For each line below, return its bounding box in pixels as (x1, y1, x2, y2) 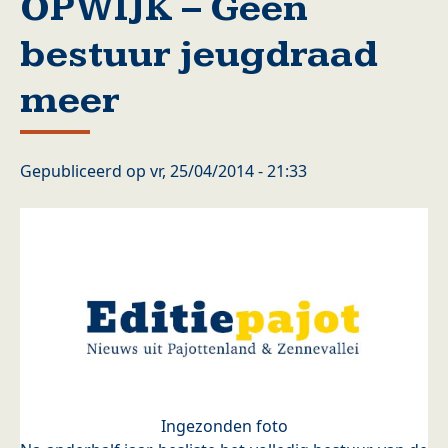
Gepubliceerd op (20, 160, 150, 182)
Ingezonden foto (160, 415, 288, 438)
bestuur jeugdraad (20, 32, 378, 77)
